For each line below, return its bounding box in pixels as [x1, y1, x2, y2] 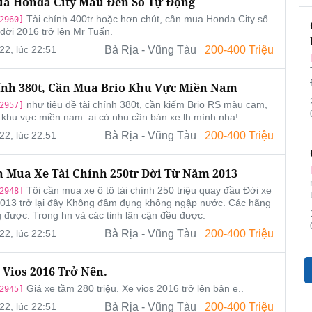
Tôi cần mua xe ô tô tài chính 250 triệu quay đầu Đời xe [23, 185, 272, 196]
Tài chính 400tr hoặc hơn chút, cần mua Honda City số [23, 13, 268, 25]
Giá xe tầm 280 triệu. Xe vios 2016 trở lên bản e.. [23, 283, 244, 295]
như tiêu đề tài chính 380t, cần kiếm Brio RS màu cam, [23, 99, 267, 111]
